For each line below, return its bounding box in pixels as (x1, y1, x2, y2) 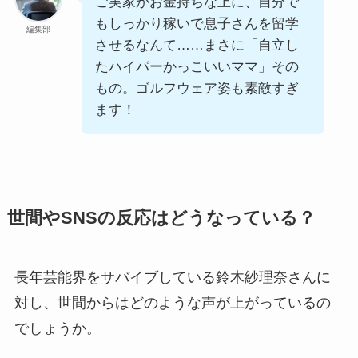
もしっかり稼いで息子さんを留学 (94, 16, 299, 32)
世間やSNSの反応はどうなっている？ (6, 209, 316, 229)
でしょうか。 (14, 320, 101, 337)
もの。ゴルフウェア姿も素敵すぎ (94, 81, 299, 97)
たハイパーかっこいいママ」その (94, 59, 299, 75)
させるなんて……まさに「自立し (94, 38, 299, 54)
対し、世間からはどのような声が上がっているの (14, 295, 331, 312)
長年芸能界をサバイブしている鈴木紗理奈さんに (14, 269, 331, 286)
